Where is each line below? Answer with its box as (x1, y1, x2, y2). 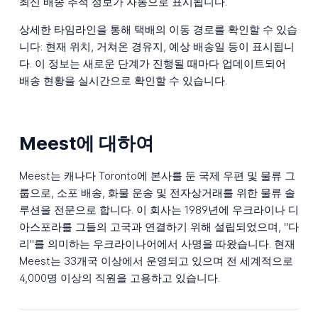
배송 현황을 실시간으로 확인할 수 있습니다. (18, 74, 227, 88)
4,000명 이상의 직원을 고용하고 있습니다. (18, 271, 220, 285)
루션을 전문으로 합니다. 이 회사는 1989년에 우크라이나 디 (18, 203, 299, 217)
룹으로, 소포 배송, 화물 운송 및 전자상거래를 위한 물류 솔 (18, 186, 295, 200)
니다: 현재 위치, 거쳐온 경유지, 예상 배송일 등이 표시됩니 (18, 40, 295, 54)
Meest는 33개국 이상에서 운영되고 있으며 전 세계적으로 (18, 254, 293, 268)
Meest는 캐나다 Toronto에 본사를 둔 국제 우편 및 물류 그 (18, 169, 295, 183)
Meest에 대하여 (18, 131, 154, 154)
